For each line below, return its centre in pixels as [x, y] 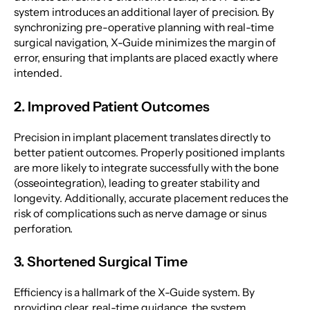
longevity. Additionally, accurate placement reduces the [151, 198]
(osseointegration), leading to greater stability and [137, 183]
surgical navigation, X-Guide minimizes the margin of [145, 43]
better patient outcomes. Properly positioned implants [149, 152]
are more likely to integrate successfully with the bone [146, 167]
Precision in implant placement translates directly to [142, 137]
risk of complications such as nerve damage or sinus [140, 213]
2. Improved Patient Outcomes [111, 106]
